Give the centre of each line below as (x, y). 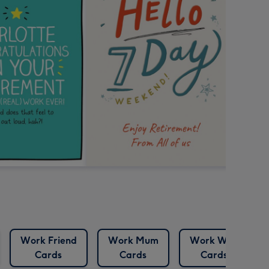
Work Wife (214, 241)
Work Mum (133, 241)
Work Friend (48, 241)
